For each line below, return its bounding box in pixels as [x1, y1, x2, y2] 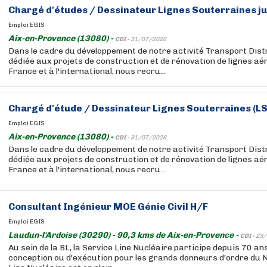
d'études [46, 4, 88, 15]
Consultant [8, 201, 63, 212]
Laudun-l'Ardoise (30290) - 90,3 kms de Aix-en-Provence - [8, 230, 240, 240]
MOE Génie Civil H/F [111, 201, 208, 212]
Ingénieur [63, 201, 111, 212]
